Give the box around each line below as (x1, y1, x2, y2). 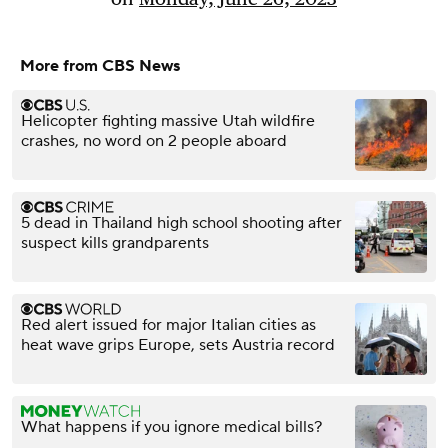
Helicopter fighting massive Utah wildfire (21, 111, 315, 132)
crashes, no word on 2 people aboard (21, 131, 287, 152)
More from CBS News (20, 56, 180, 77)
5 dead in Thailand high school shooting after (21, 213, 342, 234)
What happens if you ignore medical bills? (21, 417, 322, 438)
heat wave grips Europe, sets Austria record (21, 335, 335, 356)
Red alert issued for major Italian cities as (21, 315, 316, 336)
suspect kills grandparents (21, 233, 209, 254)
